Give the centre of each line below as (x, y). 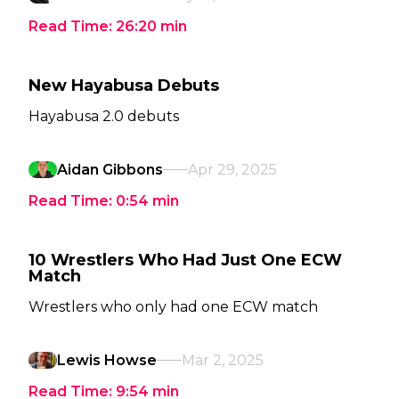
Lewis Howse (107, 360)
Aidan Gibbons (110, 170)
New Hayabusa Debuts (124, 85)
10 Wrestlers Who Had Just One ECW (185, 260)
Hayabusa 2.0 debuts (104, 116)
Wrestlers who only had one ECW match (173, 307)
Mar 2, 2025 (223, 360)
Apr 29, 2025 (232, 170)
